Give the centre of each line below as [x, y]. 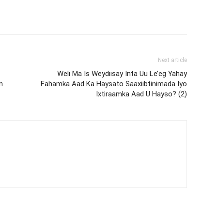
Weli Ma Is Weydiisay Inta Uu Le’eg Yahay [122, 73]
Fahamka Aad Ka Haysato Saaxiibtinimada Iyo [114, 84]
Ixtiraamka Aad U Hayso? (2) [141, 94]
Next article [172, 60]
